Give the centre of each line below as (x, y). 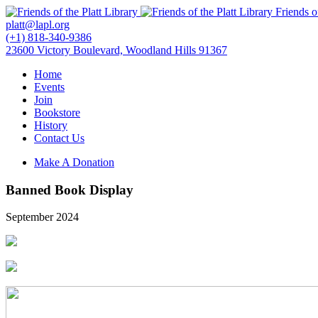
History (51, 125)
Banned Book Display (70, 190)
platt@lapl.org (38, 24)
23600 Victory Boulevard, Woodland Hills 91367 (116, 50)
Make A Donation (74, 162)
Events (49, 87)
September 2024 (42, 217)
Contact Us (59, 138)
